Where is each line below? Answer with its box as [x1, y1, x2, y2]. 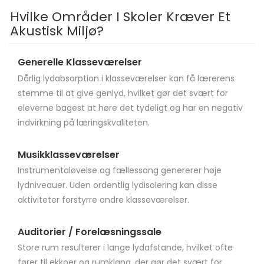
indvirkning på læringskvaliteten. [18, 116, 150, 128]
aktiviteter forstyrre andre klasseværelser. [18, 193, 189, 206]
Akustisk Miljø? [10, 22, 104, 41]
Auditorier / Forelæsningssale [18, 225, 161, 239]
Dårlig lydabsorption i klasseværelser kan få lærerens [18, 72, 235, 84]
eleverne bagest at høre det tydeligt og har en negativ [18, 101, 243, 114]
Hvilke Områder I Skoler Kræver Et [10, 8, 231, 27]
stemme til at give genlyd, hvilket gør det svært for [18, 87, 228, 99]
